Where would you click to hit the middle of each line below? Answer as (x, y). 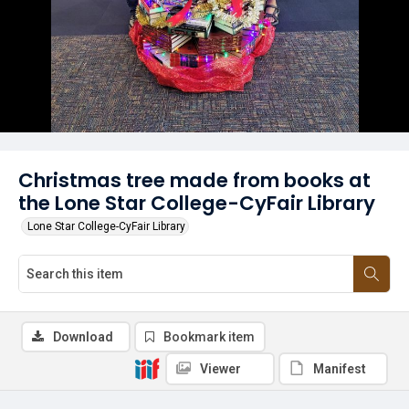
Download (83, 337)
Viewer (220, 369)
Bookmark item (209, 337)
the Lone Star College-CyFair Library (197, 203)
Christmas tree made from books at (194, 180)
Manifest (340, 369)
